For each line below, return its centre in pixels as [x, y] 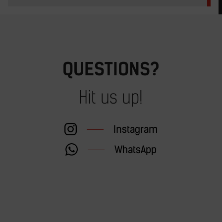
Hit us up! [111, 98]
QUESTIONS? [111, 70]
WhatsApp [135, 149]
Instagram [135, 129]
